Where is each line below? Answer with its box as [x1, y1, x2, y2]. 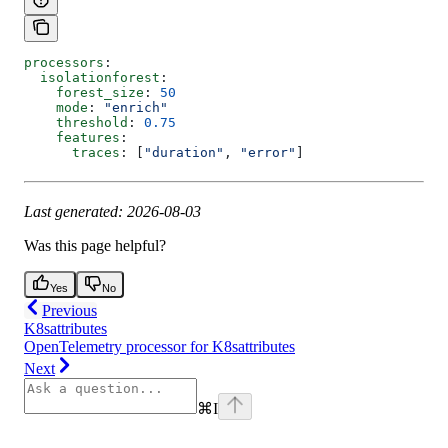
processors [24, 54, 104, 70]
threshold [24, 114, 128, 130]
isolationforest [24, 69, 160, 85]
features [24, 129, 120, 145]
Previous [42, 301, 97, 319]
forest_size [24, 84, 144, 100]
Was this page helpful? [24, 236, 166, 254]
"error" [240, 144, 296, 160]
